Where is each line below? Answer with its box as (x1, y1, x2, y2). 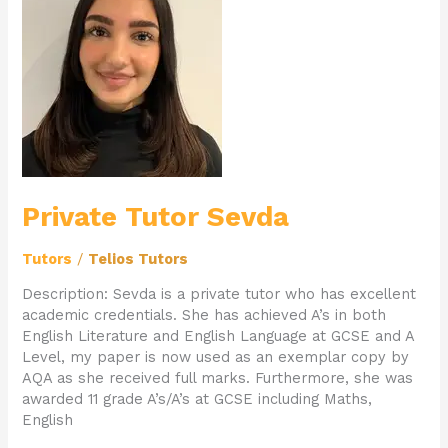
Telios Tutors (88, 249, 189, 268)
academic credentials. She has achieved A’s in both (22, 306, 387, 325)
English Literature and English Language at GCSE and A (22, 327, 415, 346)
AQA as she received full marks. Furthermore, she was (22, 369, 414, 388)
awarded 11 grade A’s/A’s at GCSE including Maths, (22, 390, 373, 409)
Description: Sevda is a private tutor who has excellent (22, 285, 417, 304)
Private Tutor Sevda (22, 201, 290, 233)
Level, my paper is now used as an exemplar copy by (22, 348, 410, 367)
